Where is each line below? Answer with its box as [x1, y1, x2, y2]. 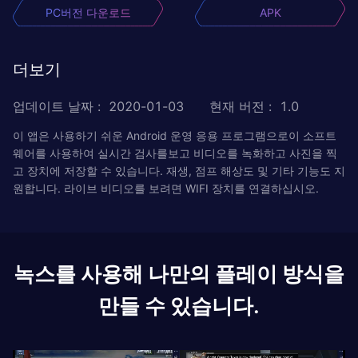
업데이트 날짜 [13, 97, 93, 114]
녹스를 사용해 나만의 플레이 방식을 [14, 261, 344, 286]
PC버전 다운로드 [45, 5, 131, 19]
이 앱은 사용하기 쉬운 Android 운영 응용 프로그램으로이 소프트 [13, 128, 336, 142]
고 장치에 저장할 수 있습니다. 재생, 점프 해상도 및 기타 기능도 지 [13, 163, 345, 177]
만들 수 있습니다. [98, 292, 260, 318]
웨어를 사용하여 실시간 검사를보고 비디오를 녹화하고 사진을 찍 [13, 145, 337, 160]
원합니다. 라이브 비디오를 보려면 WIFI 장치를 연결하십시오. [13, 181, 319, 195]
